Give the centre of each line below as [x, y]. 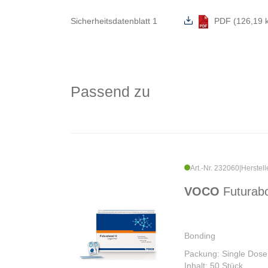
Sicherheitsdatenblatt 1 [114, 21]
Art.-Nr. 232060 [215, 168]
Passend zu [110, 92]
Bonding [200, 236]
